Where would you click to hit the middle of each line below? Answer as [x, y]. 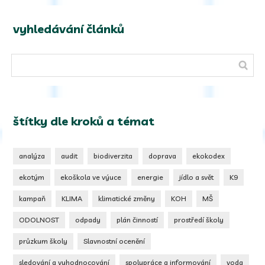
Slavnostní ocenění [114, 241]
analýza [32, 156]
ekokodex [209, 156]
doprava [163, 156]
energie [151, 177]
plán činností [138, 220]
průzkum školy [43, 241]
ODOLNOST [39, 220]
